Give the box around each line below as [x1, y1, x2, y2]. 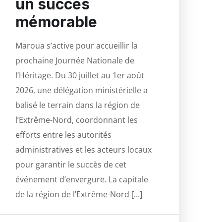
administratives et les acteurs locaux [15, 144, 152, 156]
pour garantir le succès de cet [15, 159, 126, 170]
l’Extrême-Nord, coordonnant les [15, 114, 138, 126]
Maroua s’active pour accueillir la [15, 40, 138, 52]
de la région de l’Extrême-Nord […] [15, 189, 142, 200]
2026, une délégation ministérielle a [15, 85, 148, 96]
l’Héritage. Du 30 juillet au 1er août [15, 70, 144, 81]
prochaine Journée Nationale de [15, 55, 134, 66]
